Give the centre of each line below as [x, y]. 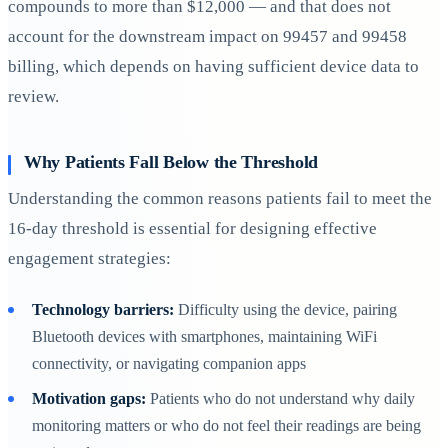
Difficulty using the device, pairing [285, 309]
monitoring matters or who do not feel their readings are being [226, 425]
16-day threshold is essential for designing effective [192, 229]
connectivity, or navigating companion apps [169, 363]
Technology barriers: [103, 309]
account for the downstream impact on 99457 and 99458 [207, 36]
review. [33, 96]
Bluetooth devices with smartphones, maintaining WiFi [204, 336]
